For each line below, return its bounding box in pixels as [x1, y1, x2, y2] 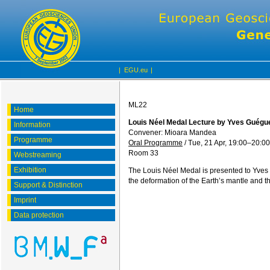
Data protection [14, 211, 64, 219]
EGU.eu [124, 66, 148, 74]
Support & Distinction [14, 181, 83, 189]
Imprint [14, 196, 36, 204]
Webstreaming [14, 151, 61, 159]
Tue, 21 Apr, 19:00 [188, 139, 247, 147]
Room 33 [128, 149, 159, 157]
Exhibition [14, 166, 46, 174]
